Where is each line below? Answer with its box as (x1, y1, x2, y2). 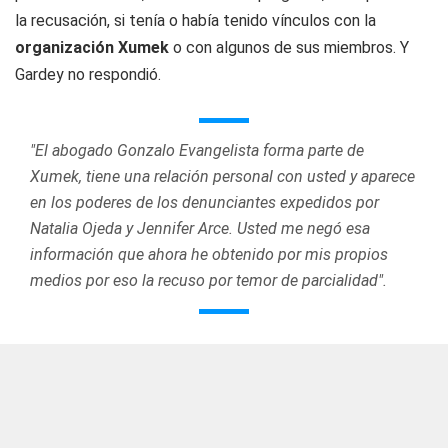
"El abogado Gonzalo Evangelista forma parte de (30, 141, 364, 160)
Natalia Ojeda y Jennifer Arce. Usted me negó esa (30, 219, 370, 238)
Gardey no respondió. (15, 65, 161, 84)
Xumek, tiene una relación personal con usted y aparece (30, 167, 415, 186)
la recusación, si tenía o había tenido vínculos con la (15, 11, 376, 30)
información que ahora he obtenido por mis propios (30, 245, 388, 264)
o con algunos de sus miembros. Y (169, 38, 409, 57)
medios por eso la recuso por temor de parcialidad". (30, 271, 387, 290)
